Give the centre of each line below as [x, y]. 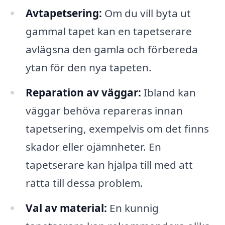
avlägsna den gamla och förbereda [111, 49]
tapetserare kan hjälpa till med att [109, 165]
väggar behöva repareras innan [104, 111]
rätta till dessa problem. [84, 183]
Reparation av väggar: [83, 93]
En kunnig [133, 208]
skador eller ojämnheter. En [93, 147]
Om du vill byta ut [146, 13]
